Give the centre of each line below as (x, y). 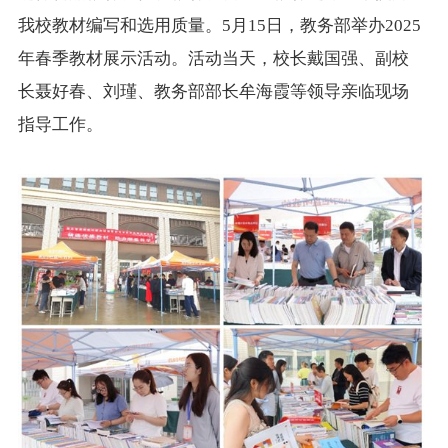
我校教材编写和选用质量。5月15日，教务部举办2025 (219, 25)
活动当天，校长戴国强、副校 (298, 58)
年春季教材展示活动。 (102, 58)
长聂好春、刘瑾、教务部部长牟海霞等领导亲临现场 (213, 91)
